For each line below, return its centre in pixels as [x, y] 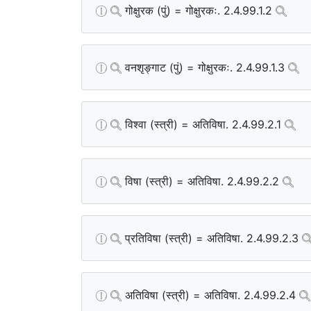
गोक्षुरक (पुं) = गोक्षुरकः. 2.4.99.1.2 [199, 10]
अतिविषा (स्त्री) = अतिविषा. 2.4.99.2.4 [210, 295]
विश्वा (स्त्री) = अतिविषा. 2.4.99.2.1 [203, 124]
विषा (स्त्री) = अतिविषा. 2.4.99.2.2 [202, 181]
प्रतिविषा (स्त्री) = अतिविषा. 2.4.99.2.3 [212, 238]
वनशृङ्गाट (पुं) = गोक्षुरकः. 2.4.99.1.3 [205, 67]
